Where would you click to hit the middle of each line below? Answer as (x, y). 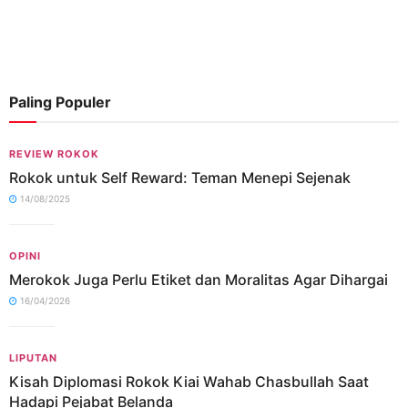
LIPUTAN (33, 358)
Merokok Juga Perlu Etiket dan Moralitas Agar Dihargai (199, 280)
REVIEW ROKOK (54, 154)
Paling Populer (60, 102)
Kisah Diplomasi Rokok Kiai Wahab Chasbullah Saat (189, 382)
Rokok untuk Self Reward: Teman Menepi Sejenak (180, 178)
